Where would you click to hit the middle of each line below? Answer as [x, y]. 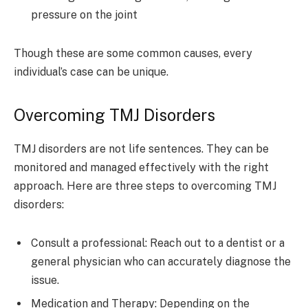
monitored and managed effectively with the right [141, 168]
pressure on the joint [84, 15]
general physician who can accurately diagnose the [161, 261]
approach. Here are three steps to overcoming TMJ [145, 186]
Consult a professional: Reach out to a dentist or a [158, 243]
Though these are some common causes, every [133, 53]
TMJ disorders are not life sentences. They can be [141, 149]
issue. [45, 280]
